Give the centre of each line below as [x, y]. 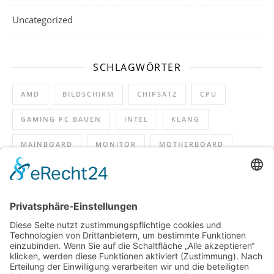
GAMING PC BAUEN [61, 119]
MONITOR [116, 144]
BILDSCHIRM [88, 94]
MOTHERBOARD [191, 144]
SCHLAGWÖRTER [137, 67]
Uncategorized [43, 19]
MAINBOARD [47, 144]
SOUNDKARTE [180, 169]
